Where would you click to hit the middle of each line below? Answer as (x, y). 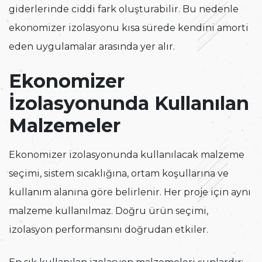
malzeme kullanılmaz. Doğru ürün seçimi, (108, 211)
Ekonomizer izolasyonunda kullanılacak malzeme (127, 155)
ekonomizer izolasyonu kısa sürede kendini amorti (129, 28)
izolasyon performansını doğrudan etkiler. (108, 230)
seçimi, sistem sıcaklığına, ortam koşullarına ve (119, 174)
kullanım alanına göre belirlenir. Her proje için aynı (130, 192)
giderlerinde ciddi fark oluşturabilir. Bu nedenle (124, 9)
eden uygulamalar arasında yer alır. (92, 47)
